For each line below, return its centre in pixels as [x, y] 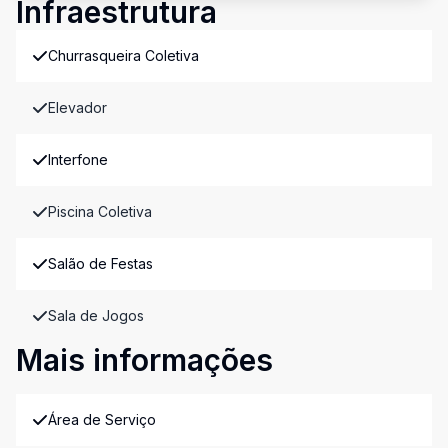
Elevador [77, 107]
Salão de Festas [100, 263]
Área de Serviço [102, 419]
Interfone [78, 159]
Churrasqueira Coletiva [123, 55]
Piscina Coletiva [100, 211]
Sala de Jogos [96, 315]
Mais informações [144, 360]
